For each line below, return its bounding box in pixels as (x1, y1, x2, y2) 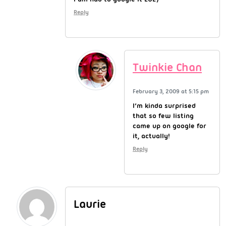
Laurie (74, 197, 106, 211)
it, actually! (133, 131, 170, 140)
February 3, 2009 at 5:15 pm (133, 87, 209, 95)
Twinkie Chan (133, 60, 202, 74)
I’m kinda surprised (133, 101, 196, 109)
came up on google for (133, 121, 206, 130)
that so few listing (133, 111, 194, 120)
